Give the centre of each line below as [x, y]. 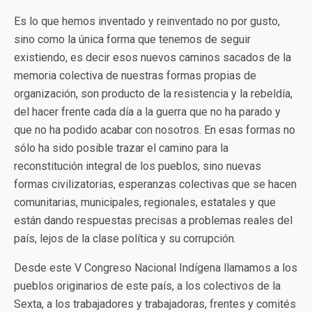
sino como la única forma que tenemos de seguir [132, 40]
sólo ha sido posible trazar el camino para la [121, 148]
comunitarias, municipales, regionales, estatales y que [145, 203]
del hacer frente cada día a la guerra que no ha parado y [147, 112]
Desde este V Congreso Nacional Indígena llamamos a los [156, 268]
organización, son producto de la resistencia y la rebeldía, [153, 94]
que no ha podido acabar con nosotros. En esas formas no [155, 130]
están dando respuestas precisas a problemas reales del [153, 221]
